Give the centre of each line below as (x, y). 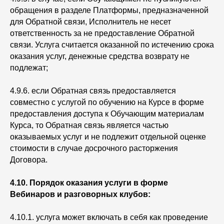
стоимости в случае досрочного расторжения (94, 148)
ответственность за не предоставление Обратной (102, 33)
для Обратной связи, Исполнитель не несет (90, 22)
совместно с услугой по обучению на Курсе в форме (107, 102)
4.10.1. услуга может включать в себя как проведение (109, 217)
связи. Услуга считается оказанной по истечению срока (112, 45)
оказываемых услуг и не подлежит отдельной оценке (108, 137)
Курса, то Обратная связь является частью (89, 125)
